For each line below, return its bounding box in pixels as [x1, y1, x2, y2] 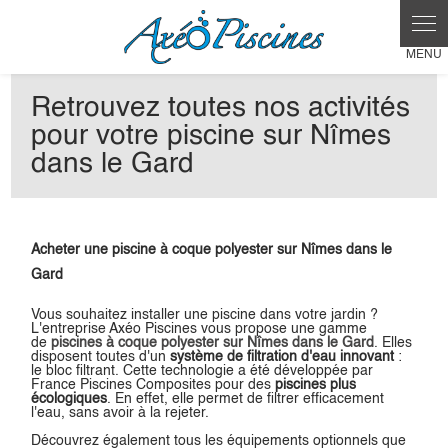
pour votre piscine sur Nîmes [31, 122, 392, 151]
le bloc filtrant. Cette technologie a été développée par [31, 364, 374, 379]
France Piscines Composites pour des [31, 378, 276, 393]
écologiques [31, 392, 108, 407]
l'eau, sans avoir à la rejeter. [31, 406, 210, 421]
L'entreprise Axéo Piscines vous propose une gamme [31, 322, 368, 337]
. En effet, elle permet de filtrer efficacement [107, 392, 385, 407]
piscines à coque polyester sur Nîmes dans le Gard [51, 336, 375, 351]
